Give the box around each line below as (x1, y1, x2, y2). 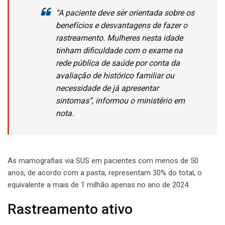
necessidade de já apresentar (56, 83, 159, 93)
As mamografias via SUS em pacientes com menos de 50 (8, 156, 198, 165)
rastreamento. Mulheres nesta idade (56, 33, 183, 43)
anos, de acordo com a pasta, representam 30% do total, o (8, 168, 202, 177)
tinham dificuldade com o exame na (56, 45, 183, 55)
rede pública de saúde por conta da (56, 58, 180, 68)
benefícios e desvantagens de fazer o (56, 20, 187, 30)
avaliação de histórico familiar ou (56, 70, 174, 80)
